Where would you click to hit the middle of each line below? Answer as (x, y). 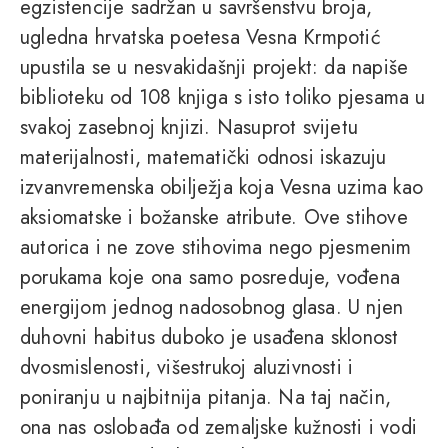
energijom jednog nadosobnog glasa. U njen (212, 308)
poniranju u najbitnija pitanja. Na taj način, (206, 398)
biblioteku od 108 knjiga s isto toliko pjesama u (223, 98)
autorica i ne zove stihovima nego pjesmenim (216, 248)
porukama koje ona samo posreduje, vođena (210, 278)
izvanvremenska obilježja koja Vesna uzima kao (221, 188)
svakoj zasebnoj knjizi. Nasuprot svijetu (189, 128)
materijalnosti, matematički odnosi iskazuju (203, 158)
